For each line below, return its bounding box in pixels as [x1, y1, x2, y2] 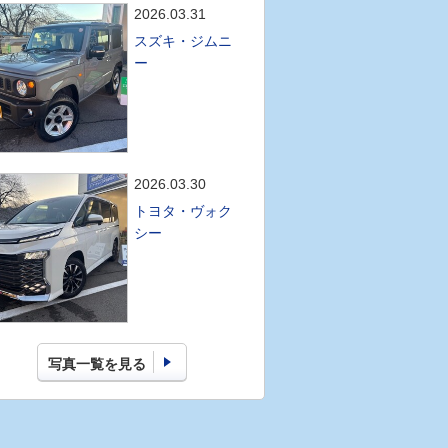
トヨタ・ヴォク [134, 203, 233, 219]
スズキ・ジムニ [134, 33, 233, 49]
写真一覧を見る [48, 356, 147, 372]
